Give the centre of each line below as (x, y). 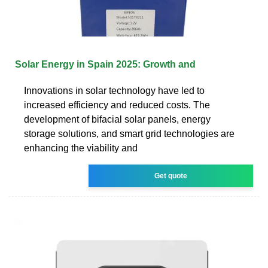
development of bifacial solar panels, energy (117, 119)
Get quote (171, 176)
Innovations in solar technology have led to (114, 90)
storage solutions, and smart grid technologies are (129, 133)
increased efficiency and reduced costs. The (117, 105)
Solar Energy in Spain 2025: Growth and (105, 64)
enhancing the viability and (81, 148)
